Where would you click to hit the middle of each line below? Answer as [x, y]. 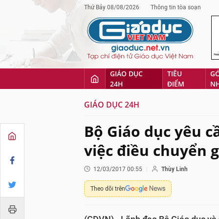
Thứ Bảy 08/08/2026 [112, 7]
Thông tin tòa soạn [176, 7]
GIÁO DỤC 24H [112, 105]
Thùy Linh [175, 169]
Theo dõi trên [108, 189]
